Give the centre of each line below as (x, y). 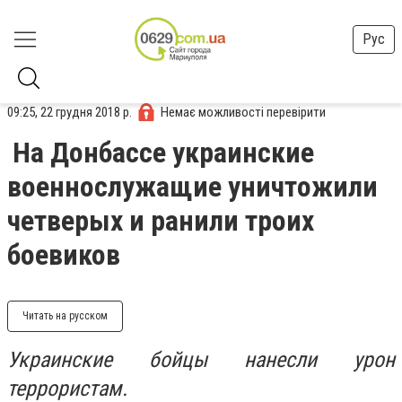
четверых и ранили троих (161, 221)
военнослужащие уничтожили (192, 187)
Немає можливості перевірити (243, 112)
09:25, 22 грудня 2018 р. (70, 112)
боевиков (64, 255)
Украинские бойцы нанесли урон (201, 360)
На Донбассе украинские (163, 153)
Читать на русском (65, 316)
